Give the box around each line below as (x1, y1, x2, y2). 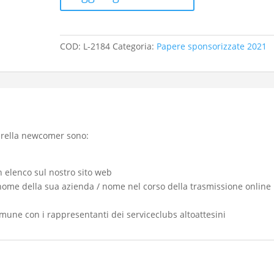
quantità (59, 9, 95, 21)
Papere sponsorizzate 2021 (157, 40, 267, 52)
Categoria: (113, 40, 157, 52)
